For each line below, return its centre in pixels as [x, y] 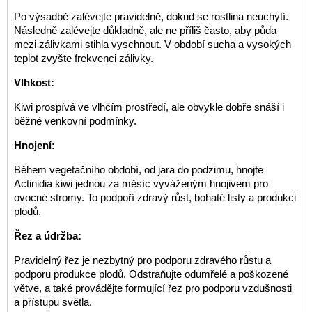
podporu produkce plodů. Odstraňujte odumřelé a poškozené [151, 274]
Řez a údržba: [47, 236]
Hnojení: [34, 146]
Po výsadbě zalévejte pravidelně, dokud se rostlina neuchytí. [151, 17]
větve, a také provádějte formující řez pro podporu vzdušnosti [153, 288]
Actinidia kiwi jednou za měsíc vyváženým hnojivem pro [141, 184]
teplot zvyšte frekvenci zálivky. [83, 58]
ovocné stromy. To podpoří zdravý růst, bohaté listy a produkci [155, 198]
